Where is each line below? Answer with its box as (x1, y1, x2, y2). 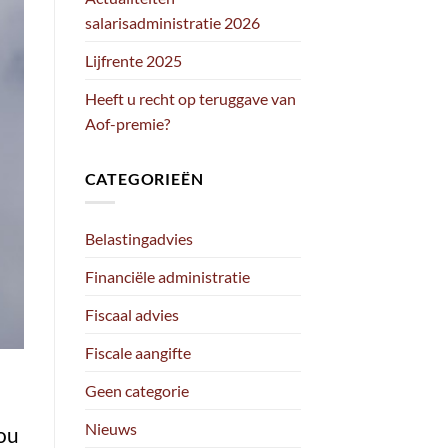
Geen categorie (84, 381, 189, 401)
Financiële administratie (84, 267, 250, 287)
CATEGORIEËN (84, 168, 204, 188)
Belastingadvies (84, 229, 193, 249)
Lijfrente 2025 (84, 50, 182, 70)
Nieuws (84, 419, 137, 439)
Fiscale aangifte (84, 343, 191, 363)
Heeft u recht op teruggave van (84, 88, 296, 108)
